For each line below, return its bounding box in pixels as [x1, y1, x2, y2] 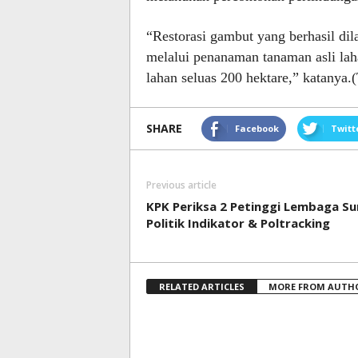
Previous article [145, 178, 217, 192]
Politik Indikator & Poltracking [145, 215, 330, 231]
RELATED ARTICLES [158, 280, 245, 292]
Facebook [234, 122, 279, 134]
